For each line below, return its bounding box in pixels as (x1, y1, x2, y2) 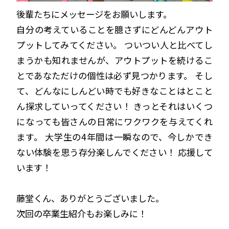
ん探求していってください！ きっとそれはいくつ (16, 100, 213, 113)
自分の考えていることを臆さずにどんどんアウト (16, 23, 213, 36)
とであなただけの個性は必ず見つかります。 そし (16, 69, 213, 82)
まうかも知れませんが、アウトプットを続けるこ (16, 54, 213, 67)
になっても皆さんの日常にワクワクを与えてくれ (16, 115, 213, 128)
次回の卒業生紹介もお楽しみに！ (16, 207, 147, 220)
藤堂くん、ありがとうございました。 (16, 192, 165, 205)
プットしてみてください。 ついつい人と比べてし (16, 38, 213, 52)
